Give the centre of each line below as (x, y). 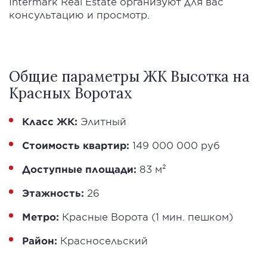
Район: (40, 240)
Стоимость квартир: (76, 145)
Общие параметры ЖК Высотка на (129, 77)
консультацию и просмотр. (79, 15)
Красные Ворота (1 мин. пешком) (146, 217)
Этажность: (53, 193)
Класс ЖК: (50, 121)
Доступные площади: (79, 169)
